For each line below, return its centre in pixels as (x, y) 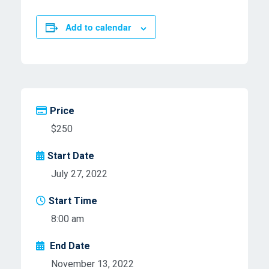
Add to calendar (98, 27)
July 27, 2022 (79, 174)
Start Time (73, 201)
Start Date (71, 156)
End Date (69, 246)
